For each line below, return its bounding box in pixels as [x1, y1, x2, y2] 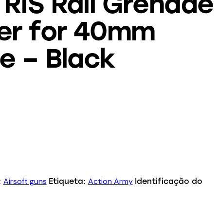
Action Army [88, 176, 133, 187]
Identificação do [134, 177, 202, 186]
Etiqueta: [48, 177, 88, 186]
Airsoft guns [3, 176, 47, 187]
